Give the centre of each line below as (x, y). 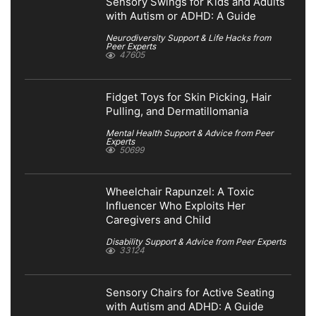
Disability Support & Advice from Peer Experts (196, 242)
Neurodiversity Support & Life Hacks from (188, 37)
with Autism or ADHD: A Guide (181, 16)
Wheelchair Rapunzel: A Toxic (180, 192)
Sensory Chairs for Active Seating (190, 293)
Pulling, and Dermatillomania (177, 111)
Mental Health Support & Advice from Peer (190, 133)
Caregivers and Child (158, 220)
